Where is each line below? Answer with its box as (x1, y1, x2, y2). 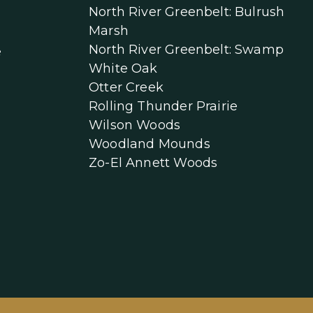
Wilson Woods (89, 117, 181, 133)
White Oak (89, 61, 158, 77)
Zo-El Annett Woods (89, 155, 218, 171)
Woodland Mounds (89, 136, 210, 152)
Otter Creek (89, 80, 163, 96)
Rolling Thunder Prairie (89, 99, 238, 115)
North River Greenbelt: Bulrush (89, 4, 285, 20)
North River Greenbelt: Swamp (89, 42, 284, 58)
